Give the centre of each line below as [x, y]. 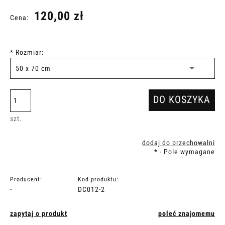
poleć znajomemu [187, 213]
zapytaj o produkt [39, 213]
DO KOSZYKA [182, 100]
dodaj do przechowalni [179, 142]
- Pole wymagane [186, 151]
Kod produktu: [98, 179]
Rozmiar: [29, 52]
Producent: [26, 179]
